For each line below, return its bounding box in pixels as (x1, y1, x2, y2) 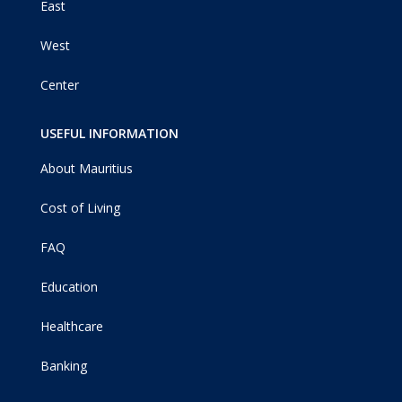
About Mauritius (39, 159, 133, 177)
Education (39, 277, 98, 295)
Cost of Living (39, 198, 120, 216)
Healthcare (39, 317, 103, 335)
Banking (39, 356, 87, 374)
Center (39, 75, 79, 93)
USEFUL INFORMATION (39, 124, 179, 142)
